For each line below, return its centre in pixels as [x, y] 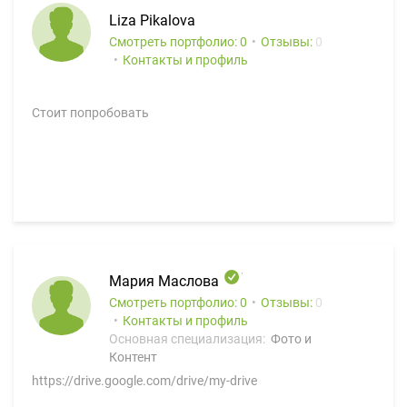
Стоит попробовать [90, 113]
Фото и [291, 339]
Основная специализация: [189, 339]
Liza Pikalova [152, 20]
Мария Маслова [166, 281]
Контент [133, 357]
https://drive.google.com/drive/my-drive [144, 381]
